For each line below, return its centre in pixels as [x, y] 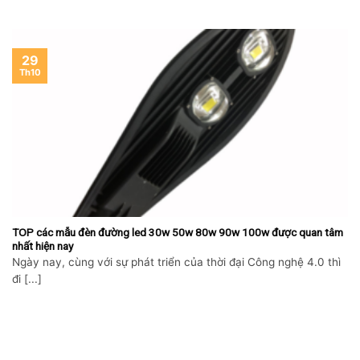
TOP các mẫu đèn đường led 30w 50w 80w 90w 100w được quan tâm [178, 232]
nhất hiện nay [43, 245]
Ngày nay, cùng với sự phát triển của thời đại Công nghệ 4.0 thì [176, 262]
